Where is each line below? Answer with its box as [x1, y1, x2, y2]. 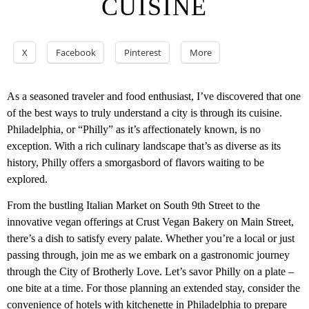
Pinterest [124, 46, 161, 59]
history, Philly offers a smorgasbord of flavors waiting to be [7, 157, 264, 168]
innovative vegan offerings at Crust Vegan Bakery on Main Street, [7, 216, 294, 228]
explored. [7, 173, 48, 185]
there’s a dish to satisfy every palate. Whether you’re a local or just [7, 232, 295, 245]
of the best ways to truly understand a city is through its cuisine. [7, 107, 282, 119]
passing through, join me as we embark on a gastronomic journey [7, 249, 290, 261]
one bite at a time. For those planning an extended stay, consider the [7, 282, 300, 295]
